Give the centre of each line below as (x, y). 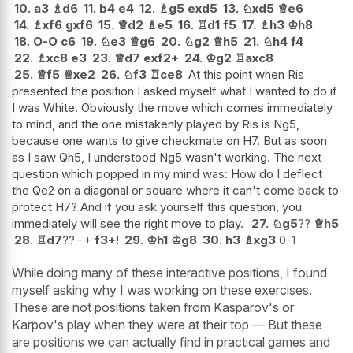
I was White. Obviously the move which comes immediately (172, 108)
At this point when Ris (246, 75)
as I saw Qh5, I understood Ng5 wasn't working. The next (167, 158)
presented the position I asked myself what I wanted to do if (175, 91)
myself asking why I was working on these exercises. (162, 290)
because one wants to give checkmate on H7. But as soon (169, 141)
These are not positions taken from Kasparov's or (153, 308)
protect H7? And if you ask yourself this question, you (157, 207)
